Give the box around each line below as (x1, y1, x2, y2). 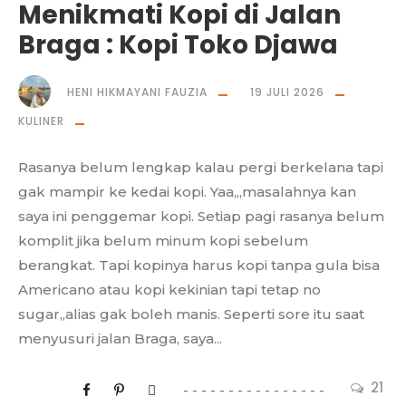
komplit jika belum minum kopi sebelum (18, 232, 308, 250)
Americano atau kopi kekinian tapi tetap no (18, 281, 321, 299)
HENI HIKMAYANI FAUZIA (67, 84, 208, 101)
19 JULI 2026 (250, 84, 324, 101)
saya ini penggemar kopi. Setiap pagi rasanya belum (18, 208, 384, 226)
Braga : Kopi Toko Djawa (18, 27, 338, 63)
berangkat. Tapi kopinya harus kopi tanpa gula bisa (18, 256, 380, 275)
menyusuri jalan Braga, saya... (18, 330, 222, 348)
